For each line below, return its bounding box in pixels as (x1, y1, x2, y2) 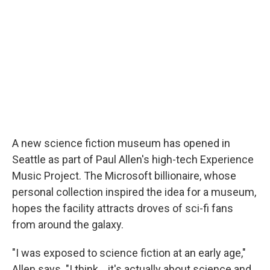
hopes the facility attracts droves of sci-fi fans (12, 202, 233, 215)
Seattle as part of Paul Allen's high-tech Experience (12, 153, 254, 166)
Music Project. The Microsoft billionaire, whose (12, 169, 236, 182)
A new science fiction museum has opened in (12, 137, 230, 149)
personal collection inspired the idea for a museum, (12, 186, 256, 198)
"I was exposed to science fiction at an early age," (12, 246, 246, 259)
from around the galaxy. (12, 218, 124, 231)
